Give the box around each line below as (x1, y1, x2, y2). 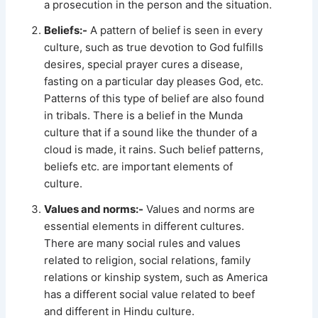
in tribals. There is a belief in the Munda (44, 108, 243, 122)
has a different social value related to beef (44, 287, 256, 301)
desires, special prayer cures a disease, (44, 57, 243, 71)
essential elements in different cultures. (44, 219, 245, 233)
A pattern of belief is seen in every (87, 23, 263, 37)
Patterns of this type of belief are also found (44, 91, 265, 105)
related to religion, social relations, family (44, 253, 251, 267)
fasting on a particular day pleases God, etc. (44, 74, 264, 88)
